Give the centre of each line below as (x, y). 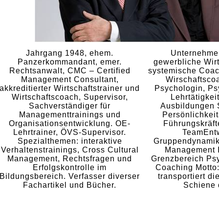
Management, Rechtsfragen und (70, 159)
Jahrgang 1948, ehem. (70, 53)
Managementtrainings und (70, 115)
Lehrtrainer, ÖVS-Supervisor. (70, 132)
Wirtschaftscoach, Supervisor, (70, 97)
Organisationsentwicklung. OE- (70, 123)
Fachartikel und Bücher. (70, 185)
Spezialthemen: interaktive (70, 141)
